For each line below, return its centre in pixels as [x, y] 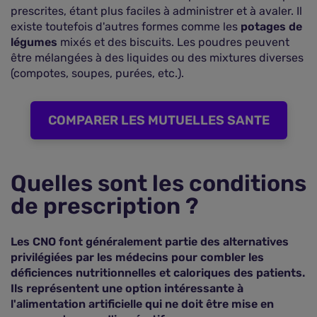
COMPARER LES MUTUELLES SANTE [158, 120]
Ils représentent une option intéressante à [127, 288]
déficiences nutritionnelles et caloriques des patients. [158, 273]
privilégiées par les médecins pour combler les [137, 257]
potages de [271, 27]
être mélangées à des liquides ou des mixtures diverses [157, 58]
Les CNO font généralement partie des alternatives [150, 242]
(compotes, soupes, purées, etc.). [97, 73]
